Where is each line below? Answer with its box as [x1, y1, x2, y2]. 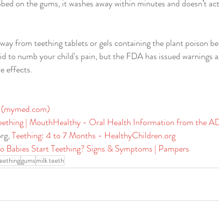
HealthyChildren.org [104, 129, 175, 142]
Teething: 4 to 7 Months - [12, 129, 104, 142]
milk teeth [36, 155, 64, 166]
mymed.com [4, 103, 47, 116]
